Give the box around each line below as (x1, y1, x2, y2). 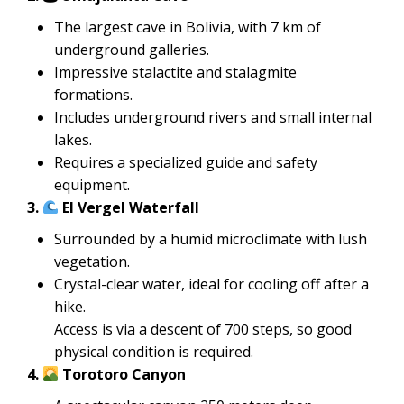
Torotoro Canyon (59, 363, 187, 384)
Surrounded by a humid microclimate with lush (54, 228, 367, 249)
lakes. (54, 129, 92, 150)
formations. (54, 84, 133, 105)
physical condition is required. (54, 341, 253, 362)
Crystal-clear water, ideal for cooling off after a (54, 273, 369, 294)
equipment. (54, 174, 130, 195)
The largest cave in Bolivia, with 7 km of (54, 16, 321, 37)
